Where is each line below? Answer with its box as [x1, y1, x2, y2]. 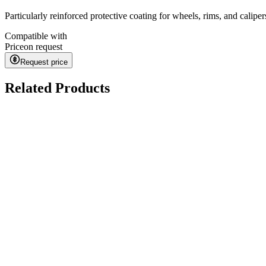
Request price [20, 57, 68, 66]
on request [24, 41, 62, 52]
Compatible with [5, 30, 67, 41]
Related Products [5, 80, 110, 96]
